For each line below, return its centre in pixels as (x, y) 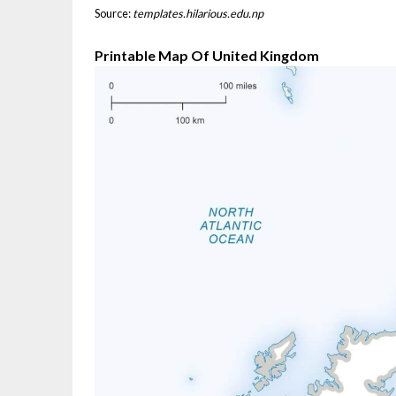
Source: (114, 14)
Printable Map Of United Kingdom (207, 56)
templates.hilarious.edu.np (198, 14)
